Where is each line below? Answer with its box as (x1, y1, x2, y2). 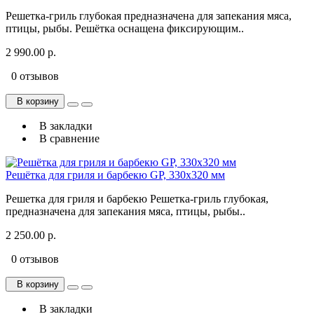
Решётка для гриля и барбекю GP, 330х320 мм (6, 169, 225, 182)
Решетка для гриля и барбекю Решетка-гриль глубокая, (6, 193, 268, 205)
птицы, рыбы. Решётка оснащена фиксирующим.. (6, 22, 244, 35)
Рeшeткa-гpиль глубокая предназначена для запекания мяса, (6, 10, 292, 22)
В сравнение (34, 132, 100, 145)
